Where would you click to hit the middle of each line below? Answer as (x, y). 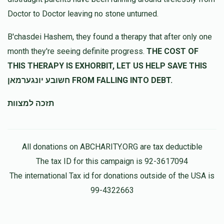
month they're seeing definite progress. (77, 51)
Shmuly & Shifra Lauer (102, 32)
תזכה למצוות (31, 103)
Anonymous (46, 31)
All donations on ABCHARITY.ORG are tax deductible (112, 146)
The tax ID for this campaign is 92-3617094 (112, 161)
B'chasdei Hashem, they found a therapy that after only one (110, 36)
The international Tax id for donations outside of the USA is (112, 175)
